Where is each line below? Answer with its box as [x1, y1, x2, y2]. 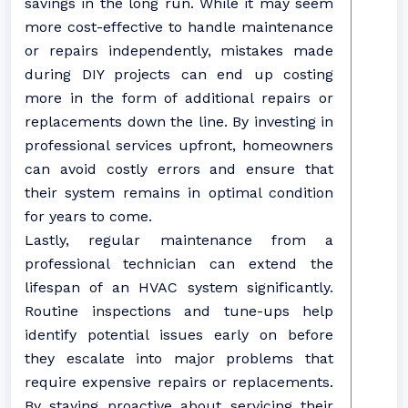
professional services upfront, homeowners [25, 137, 333, 154]
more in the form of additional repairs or [25, 89, 333, 107]
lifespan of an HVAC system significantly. [25, 279, 333, 296]
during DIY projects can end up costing [25, 66, 333, 83]
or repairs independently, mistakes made [25, 42, 333, 59]
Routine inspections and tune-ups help [25, 302, 333, 320]
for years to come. [25, 208, 152, 225]
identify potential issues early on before [25, 326, 333, 343]
